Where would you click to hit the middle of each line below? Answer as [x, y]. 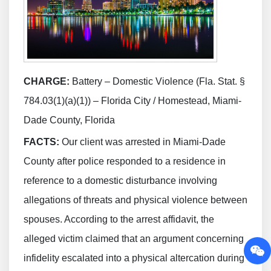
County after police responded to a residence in [125, 162]
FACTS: [43, 142]
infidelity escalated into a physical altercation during [134, 258]
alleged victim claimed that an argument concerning [134, 239]
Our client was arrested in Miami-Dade [144, 142]
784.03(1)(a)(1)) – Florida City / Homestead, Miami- [132, 101]
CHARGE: [47, 82]
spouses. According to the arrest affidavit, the [119, 220]
